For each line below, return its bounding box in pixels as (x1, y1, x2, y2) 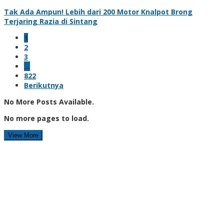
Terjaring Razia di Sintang (4, 16, 97, 26)
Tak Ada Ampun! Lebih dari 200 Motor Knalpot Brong (4, 6, 192, 16)
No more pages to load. (4, 113, 89, 123)
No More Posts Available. (4, 96, 94, 106)
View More (8, 131, 38, 139)
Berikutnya (24, 80, 63, 90)
